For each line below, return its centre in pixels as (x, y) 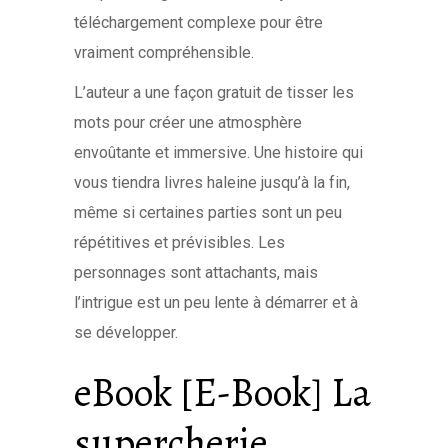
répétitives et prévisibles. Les (179, 242)
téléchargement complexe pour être (198, 22)
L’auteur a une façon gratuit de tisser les (214, 92)
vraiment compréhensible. (164, 52)
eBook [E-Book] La (222, 392)
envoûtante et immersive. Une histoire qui (218, 152)
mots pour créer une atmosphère (188, 122)
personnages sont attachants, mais (196, 272)
